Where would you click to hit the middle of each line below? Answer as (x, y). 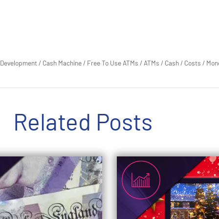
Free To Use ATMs (113, 63)
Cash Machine (62, 63)
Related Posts (83, 121)
